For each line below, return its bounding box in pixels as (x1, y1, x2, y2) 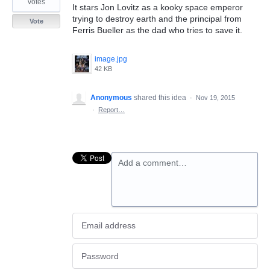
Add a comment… (118, 158, 187, 168)
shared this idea (134, 93, 188, 102)
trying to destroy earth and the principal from (72, 14, 242, 24)
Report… (98, 106, 125, 113)
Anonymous (90, 93, 132, 102)
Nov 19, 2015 (196, 94, 235, 101)
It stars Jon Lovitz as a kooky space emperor (72, 2, 243, 12)
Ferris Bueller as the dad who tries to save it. (72, 25, 242, 35)
